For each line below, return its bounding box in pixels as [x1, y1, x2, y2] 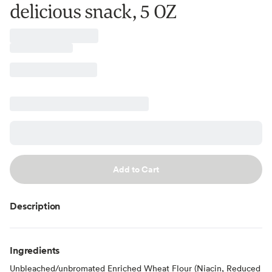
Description [10, 199, 61, 212]
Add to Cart [113, 163, 159, 175]
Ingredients [10, 243, 60, 257]
